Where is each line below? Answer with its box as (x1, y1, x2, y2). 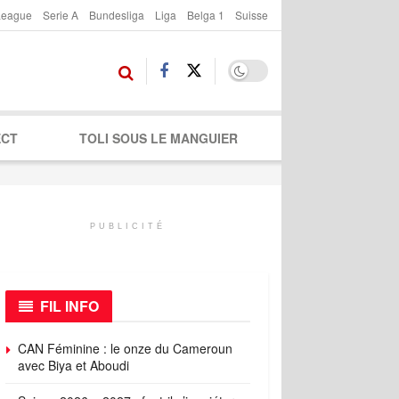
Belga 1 (187, 7, 224, 22)
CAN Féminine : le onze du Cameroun (18, 339, 232, 357)
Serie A (43, 7, 78, 22)
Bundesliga (89, 7, 144, 22)
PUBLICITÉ (90, 222, 166, 231)
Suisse (235, 7, 268, 22)
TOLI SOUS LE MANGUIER (78, 129, 238, 147)
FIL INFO (40, 296, 99, 316)
